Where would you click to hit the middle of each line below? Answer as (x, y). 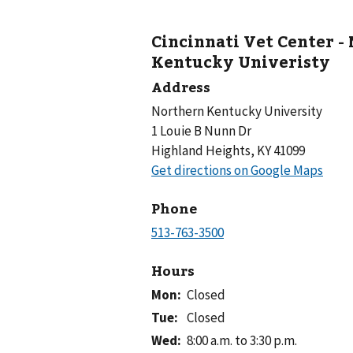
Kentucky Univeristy (241, 61)
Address (181, 86)
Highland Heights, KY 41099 (228, 150)
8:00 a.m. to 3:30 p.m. (242, 341)
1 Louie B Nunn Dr (201, 130)
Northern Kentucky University (237, 111)
